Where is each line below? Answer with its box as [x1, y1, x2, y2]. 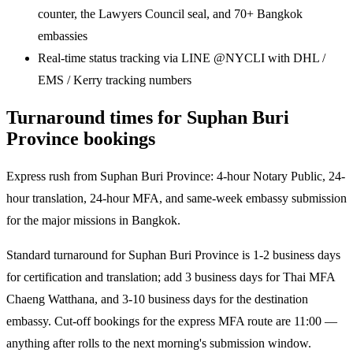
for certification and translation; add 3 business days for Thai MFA [6, 269, 335, 284]
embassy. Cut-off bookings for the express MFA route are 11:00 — [6, 314, 337, 328]
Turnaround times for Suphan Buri [6, 106, 289, 128]
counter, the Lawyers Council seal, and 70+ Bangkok [38, 6, 303, 20]
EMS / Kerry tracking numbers [38, 72, 191, 87]
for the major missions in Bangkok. [6, 213, 180, 227]
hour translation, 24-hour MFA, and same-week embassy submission [6, 191, 347, 205]
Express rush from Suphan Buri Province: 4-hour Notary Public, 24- [6, 169, 345, 183]
